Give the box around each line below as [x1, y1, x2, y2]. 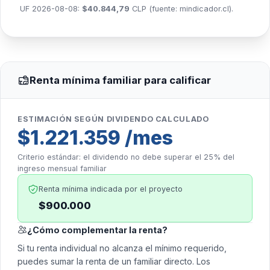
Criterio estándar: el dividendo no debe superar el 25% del [17, 152, 234, 162]
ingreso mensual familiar [17, 164, 107, 174]
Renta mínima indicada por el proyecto [39, 184, 183, 194]
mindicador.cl [180, 4, 229, 14]
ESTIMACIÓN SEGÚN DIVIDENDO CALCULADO [17, 115, 209, 124]
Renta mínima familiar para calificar [30, 74, 211, 87]
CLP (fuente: [130, 4, 180, 14]
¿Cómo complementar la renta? [27, 224, 168, 235]
